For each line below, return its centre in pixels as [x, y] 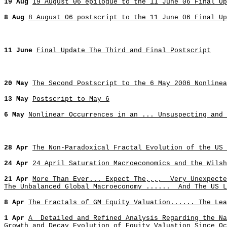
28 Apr [18, 148]
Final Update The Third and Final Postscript [124, 50]
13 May [18, 99]
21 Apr [18, 179]
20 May [18, 83]
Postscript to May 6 [71, 99]
